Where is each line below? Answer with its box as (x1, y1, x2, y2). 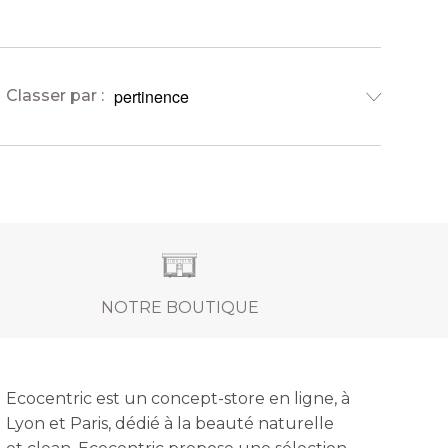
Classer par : (6, 86, 105, 106)
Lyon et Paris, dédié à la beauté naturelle (5, 413, 334, 433)
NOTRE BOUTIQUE (100, 297, 259, 317)
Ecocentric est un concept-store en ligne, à (5, 388, 350, 408)
